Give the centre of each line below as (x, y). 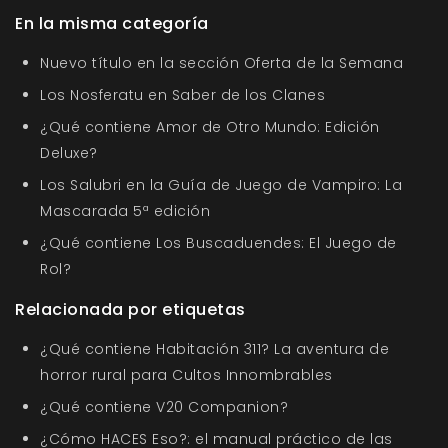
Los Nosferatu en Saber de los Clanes (182, 95)
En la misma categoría (112, 24)
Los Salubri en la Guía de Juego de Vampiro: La (221, 185)
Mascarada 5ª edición (125, 211)
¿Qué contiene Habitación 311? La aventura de (214, 349)
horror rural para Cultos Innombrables (186, 375)
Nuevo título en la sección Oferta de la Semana (221, 63)
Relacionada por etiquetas (130, 310)
